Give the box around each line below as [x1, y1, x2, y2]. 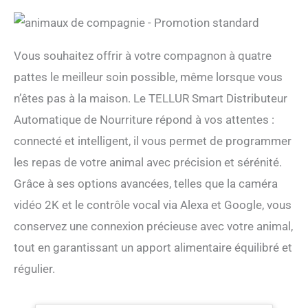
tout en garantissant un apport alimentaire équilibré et [14, 240, 292, 254]
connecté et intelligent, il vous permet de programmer [14, 133, 291, 148]
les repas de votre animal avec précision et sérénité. [14, 155, 282, 169]
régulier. [14, 261, 55, 276]
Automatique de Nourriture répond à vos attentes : [14, 112, 274, 126]
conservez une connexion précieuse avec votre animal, [14, 219, 293, 233]
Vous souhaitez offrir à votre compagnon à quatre [14, 48, 272, 63]
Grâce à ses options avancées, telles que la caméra [14, 176, 278, 190]
